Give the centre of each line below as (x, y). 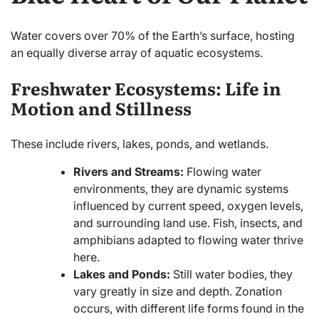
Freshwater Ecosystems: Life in (146, 88)
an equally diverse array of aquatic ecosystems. (137, 52)
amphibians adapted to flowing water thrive (188, 240)
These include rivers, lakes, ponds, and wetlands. (140, 143)
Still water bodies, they (231, 274)
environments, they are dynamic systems (181, 188)
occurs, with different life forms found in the (189, 308)
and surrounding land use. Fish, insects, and (188, 223)
